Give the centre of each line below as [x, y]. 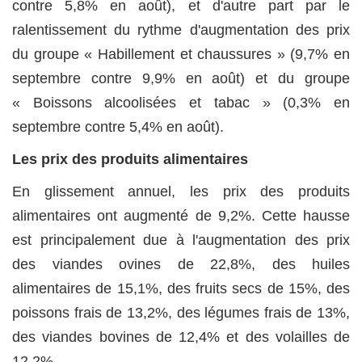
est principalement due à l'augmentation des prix [181, 240]
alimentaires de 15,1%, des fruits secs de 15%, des [181, 289]
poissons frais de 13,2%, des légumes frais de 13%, [181, 313]
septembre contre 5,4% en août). [118, 127]
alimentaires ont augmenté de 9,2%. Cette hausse [181, 216]
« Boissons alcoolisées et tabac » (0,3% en [181, 103]
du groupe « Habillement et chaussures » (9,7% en [181, 55]
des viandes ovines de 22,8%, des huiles [181, 265]
